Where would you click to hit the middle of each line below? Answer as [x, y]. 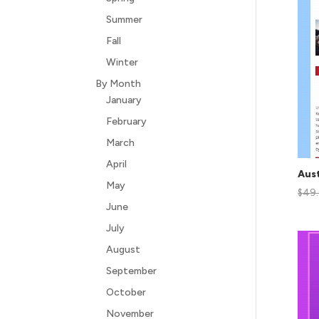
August [124, 250]
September [132, 271]
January [124, 100]
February [127, 121]
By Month [119, 84]
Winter [122, 62]
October [126, 292]
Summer [125, 20]
